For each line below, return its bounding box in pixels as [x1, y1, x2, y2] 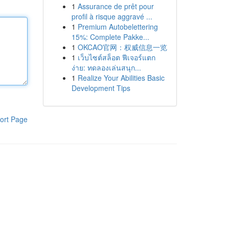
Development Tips [71, 83, 130, 93]
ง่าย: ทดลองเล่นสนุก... [71, 62, 141, 73]
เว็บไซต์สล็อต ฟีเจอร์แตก [77, 52, 155, 62]
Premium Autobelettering [77, 21, 158, 32]
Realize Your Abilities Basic [77, 73, 165, 83]
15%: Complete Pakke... [71, 32, 149, 42]
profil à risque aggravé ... [71, 11, 152, 21]
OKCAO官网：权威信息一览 [77, 42, 167, 52]
